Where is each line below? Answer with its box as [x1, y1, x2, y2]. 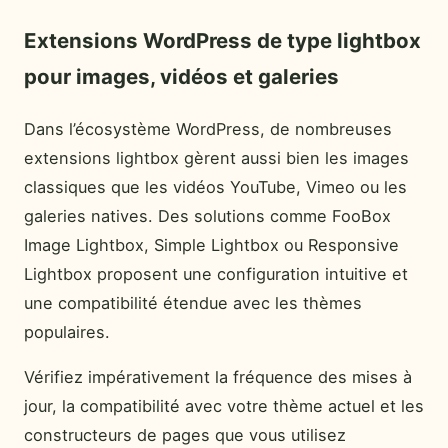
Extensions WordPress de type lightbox [24, 28, 421, 53]
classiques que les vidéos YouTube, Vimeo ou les [24, 177, 407, 197]
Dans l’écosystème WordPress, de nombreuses [24, 119, 392, 139]
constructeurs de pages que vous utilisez [24, 425, 346, 446]
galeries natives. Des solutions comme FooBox [24, 206, 391, 226]
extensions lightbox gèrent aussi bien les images [24, 148, 409, 168]
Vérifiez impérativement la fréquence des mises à [24, 367, 412, 388]
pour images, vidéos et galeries [24, 64, 339, 89]
